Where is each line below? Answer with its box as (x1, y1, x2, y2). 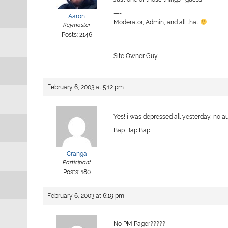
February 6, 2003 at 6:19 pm (47, 192, 125, 199)
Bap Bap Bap (113, 126, 151, 134)
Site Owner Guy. (113, 52, 159, 60)
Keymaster (63, 21, 91, 28)
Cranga (66, 150, 87, 157)
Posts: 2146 (61, 31, 92, 38)
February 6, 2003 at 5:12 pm (47, 83, 124, 91)
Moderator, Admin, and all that (113, 18, 201, 26)
